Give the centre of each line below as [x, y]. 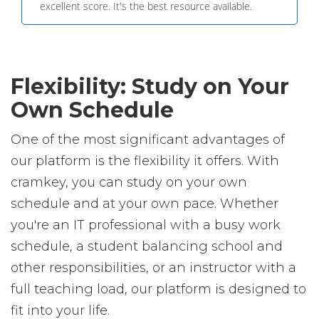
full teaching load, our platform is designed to [158, 289]
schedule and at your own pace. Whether [145, 204]
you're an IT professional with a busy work [146, 225]
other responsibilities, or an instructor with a [153, 268]
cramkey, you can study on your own [129, 182]
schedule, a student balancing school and [147, 246]
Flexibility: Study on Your [150, 87]
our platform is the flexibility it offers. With [145, 161]
